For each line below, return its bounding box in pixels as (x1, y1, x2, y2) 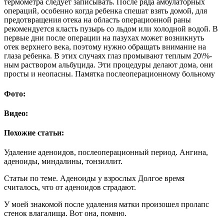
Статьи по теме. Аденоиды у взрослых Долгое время (4, 174, 184, 183)
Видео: (4, 108, 28, 117)
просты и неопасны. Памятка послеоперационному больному (4, 69, 215, 78)
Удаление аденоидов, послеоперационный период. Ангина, (4, 148, 208, 157)
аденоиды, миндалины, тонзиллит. (4, 157, 122, 166)
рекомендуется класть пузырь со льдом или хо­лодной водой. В (4, 24, 218, 33)
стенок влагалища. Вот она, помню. (4, 209, 126, 218)
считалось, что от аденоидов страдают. (4, 183, 136, 192)
